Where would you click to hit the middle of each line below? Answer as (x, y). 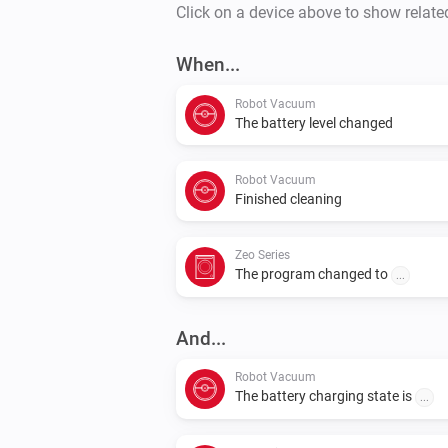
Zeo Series (262, 254)
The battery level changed (314, 122)
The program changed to (313, 273)
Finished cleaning (288, 198)
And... (201, 338)
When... (208, 64)
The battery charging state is (325, 395)
